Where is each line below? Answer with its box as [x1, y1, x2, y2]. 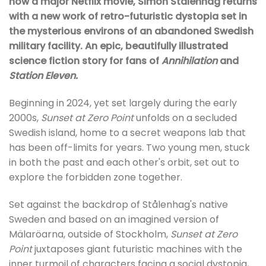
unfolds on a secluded [134, 111, 237, 125]
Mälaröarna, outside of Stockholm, [9, 227, 170, 241]
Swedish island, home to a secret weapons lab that [9, 126, 246, 140]
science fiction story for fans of [9, 54, 161, 68]
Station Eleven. [9, 69, 78, 83]
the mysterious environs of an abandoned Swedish [9, 24, 254, 39]
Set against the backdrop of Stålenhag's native [9, 197, 228, 211]
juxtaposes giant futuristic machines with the [32, 242, 242, 256]
